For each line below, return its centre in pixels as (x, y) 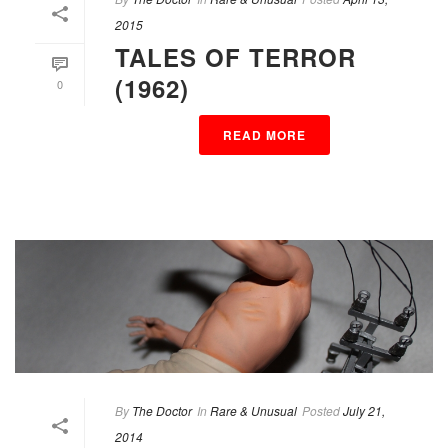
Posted (321, 410)
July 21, (364, 410)
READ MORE (264, 134)
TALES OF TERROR (235, 56)
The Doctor (162, 410)
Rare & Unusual (253, 410)
